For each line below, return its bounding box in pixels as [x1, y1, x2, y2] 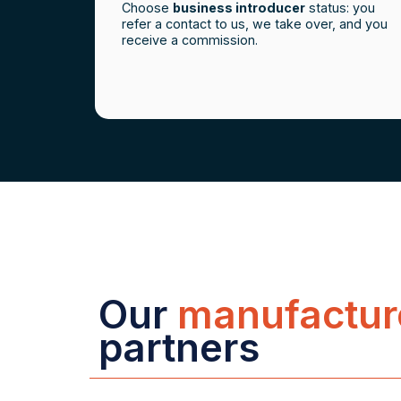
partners [98, 323, 260, 371]
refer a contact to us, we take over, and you [121, 16, 388, 32]
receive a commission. [121, 32, 258, 48]
